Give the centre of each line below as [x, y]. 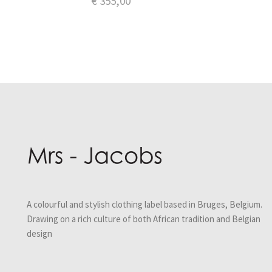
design [39, 234]
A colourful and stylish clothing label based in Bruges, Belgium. [144, 205]
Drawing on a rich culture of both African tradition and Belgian [144, 219]
